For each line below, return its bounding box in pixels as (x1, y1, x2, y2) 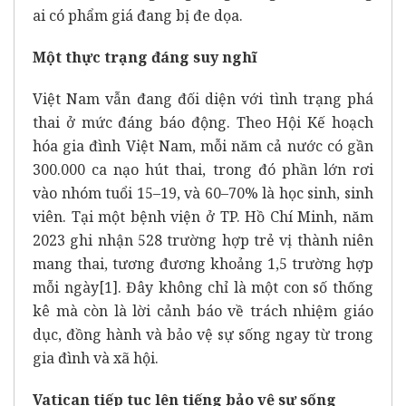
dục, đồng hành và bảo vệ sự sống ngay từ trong (33, 324, 373, 345)
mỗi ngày (33, 277, 99, 298)
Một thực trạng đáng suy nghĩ (33, 47, 257, 68)
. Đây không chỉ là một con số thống (117, 277, 374, 298)
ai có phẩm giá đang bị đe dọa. (33, 5, 243, 26)
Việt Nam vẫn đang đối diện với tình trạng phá (33, 89, 373, 110)
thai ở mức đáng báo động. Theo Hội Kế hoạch (33, 112, 373, 133)
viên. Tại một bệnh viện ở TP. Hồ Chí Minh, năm (33, 207, 373, 227)
